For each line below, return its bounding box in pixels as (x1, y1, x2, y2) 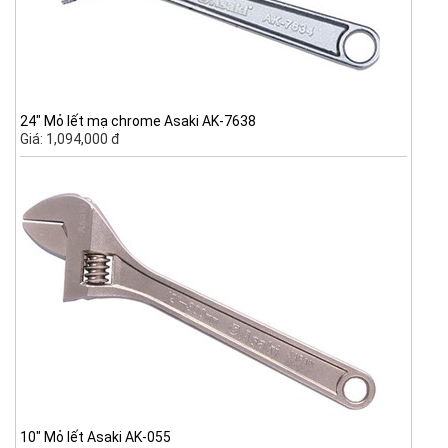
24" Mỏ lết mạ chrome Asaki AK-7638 (20, 113, 257, 130)
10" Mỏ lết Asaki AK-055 (20, 429, 172, 446)
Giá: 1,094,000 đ (20, 131, 121, 148)
